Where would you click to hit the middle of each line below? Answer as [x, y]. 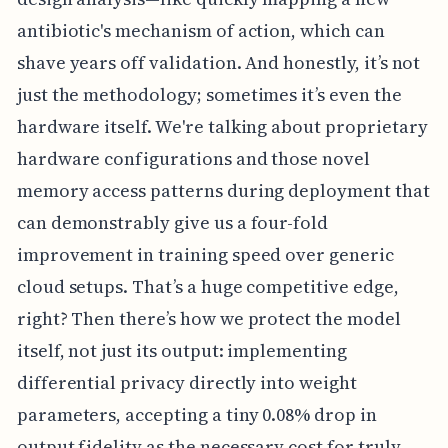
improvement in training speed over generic [205, 255]
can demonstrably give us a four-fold [172, 223]
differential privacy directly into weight [186, 383]
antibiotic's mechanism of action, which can [200, 31]
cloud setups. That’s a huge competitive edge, [207, 287]
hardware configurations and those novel [193, 159]
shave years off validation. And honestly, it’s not [218, 63]
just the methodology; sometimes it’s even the [209, 95]
